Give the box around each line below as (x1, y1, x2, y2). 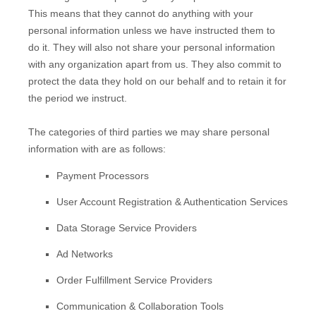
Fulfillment (85, 274, 131, 286)
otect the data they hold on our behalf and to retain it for (37, 75, 286, 87)
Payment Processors (56, 170, 149, 182)
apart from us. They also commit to (123, 59, 281, 71)
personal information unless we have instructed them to (28, 25, 275, 37)
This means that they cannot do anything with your (28, 8, 253, 20)
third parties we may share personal (109, 126, 269, 138)
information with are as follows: (28, 143, 166, 155)
